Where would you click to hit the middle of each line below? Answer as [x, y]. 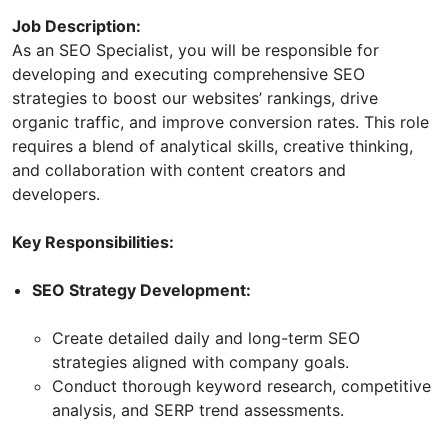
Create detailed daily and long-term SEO [206, 337]
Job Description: [76, 25]
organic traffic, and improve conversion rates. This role [220, 121]
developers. [56, 193]
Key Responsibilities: [93, 241]
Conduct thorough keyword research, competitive [241, 385]
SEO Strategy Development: [141, 289]
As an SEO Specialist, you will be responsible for [195, 49]
